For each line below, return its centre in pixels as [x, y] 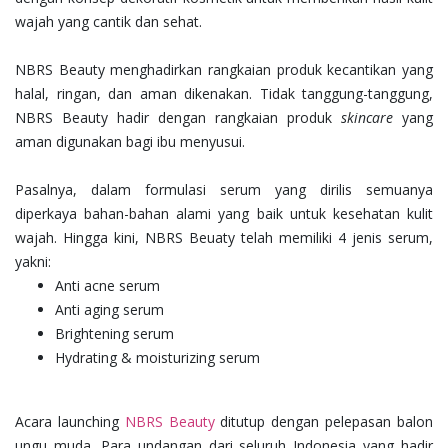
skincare [371, 118]
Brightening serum [114, 334]
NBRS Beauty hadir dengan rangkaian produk [178, 118]
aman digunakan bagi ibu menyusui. [130, 142]
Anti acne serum [107, 286]
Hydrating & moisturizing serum [157, 358]
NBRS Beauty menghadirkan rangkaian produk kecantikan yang [224, 70]
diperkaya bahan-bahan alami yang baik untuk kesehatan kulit [224, 214]
